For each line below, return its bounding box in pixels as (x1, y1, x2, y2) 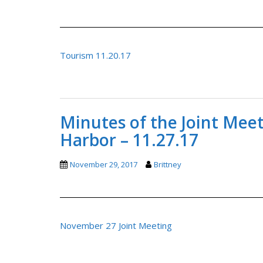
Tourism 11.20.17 (60, 49, 131, 61)
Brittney (154, 159, 181, 170)
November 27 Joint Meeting (60, 219, 172, 231)
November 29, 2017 (70, 159, 137, 170)
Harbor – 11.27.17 (60, 128, 198, 151)
